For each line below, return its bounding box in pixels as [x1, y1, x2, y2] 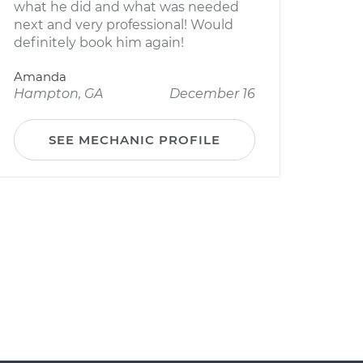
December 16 [169, 86, 255, 101]
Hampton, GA [14, 86, 103, 101]
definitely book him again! [14, 35, 184, 50]
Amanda [14, 69, 66, 84]
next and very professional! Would [14, 17, 233, 32]
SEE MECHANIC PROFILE [49, 132, 220, 147]
